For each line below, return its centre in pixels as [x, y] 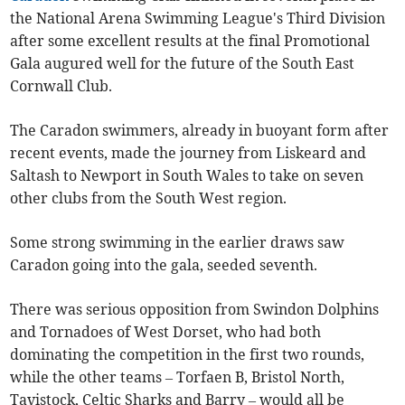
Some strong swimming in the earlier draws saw [178, 242]
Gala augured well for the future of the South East [183, 63]
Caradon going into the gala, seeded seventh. [164, 264]
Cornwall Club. [61, 85]
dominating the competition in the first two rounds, [188, 354]
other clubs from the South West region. [149, 198]
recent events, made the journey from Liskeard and [188, 152]
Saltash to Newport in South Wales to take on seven [187, 175]
